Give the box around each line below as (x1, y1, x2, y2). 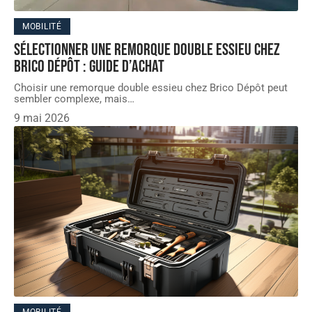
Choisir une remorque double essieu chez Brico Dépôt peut (14, 81, 288, 95)
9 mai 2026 (14, 111, 70, 125)
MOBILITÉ (22, 22, 62, 32)
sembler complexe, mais (14, 93, 127, 106)
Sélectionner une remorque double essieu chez (14, 40, 280, 61)
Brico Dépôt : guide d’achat (14, 56, 164, 77)
